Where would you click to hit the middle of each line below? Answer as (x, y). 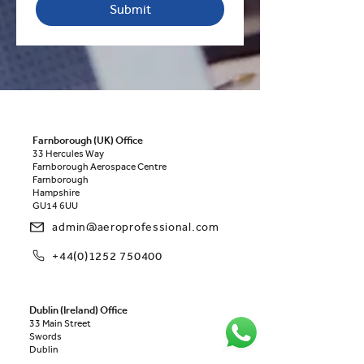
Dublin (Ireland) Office (78, 310)
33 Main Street (60, 323)
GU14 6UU (55, 206)
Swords (45, 336)
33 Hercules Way (68, 154)
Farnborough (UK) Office (88, 140)
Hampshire (56, 193)
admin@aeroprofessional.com (136, 227)
